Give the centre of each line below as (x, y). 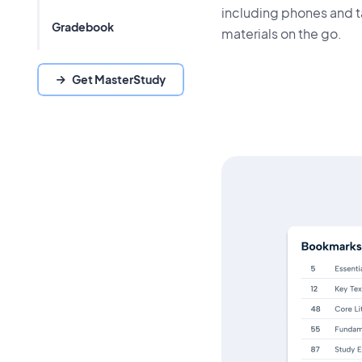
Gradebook (82, 26)
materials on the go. (281, 33)
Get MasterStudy (118, 80)
